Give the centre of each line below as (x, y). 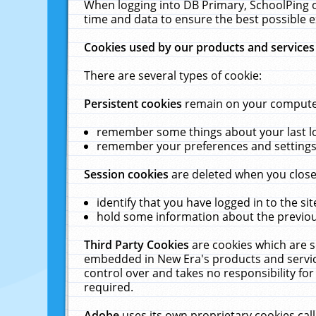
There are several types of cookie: (173, 75)
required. (109, 287)
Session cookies (128, 174)
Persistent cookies (135, 104)
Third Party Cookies (138, 245)
